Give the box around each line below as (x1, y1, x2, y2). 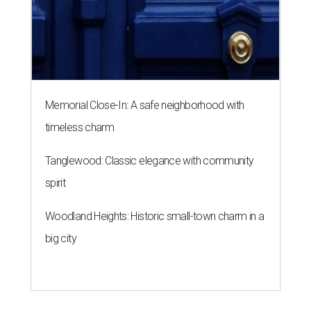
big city (45, 232, 76, 246)
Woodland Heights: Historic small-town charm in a (45, 210, 264, 224)
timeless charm (45, 121, 115, 135)
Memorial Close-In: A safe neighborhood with (45, 99, 244, 112)
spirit (45, 176, 66, 190)
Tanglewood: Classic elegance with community (45, 154, 254, 168)
